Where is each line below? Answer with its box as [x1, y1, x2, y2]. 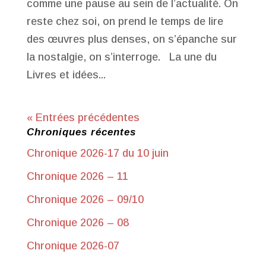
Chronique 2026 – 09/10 [26, 194, 144, 205]
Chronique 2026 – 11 [26, 170, 128, 182]
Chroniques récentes [26, 126, 136, 138]
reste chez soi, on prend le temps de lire [26, 15, 223, 27]
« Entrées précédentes [26, 112, 140, 123]
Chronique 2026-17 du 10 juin [26, 147, 169, 159]
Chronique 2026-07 [26, 240, 119, 252]
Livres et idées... [26, 69, 106, 81]
